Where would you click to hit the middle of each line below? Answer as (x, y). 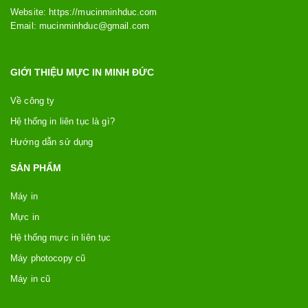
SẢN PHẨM (36, 167)
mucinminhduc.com (118, 12)
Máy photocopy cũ (48, 258)
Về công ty (33, 100)
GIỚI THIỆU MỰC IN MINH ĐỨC (82, 72)
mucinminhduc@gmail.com (94, 25)
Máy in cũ (31, 278)
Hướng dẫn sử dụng (52, 142)
